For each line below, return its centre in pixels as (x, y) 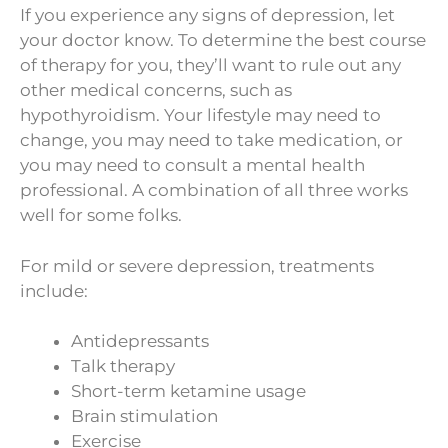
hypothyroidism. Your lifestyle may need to (200, 115)
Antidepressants (140, 341)
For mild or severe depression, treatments (197, 265)
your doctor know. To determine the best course (223, 40)
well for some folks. (101, 215)
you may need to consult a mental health (192, 165)
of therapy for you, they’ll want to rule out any (210, 65)
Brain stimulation (144, 416)
